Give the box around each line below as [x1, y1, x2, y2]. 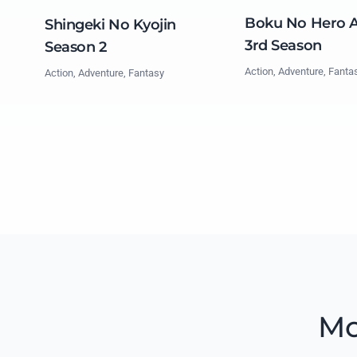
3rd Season [245, 37, 322, 55]
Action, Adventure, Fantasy [45, 66, 164, 79]
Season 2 [45, 37, 107, 56]
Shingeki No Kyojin [45, 15, 176, 33]
